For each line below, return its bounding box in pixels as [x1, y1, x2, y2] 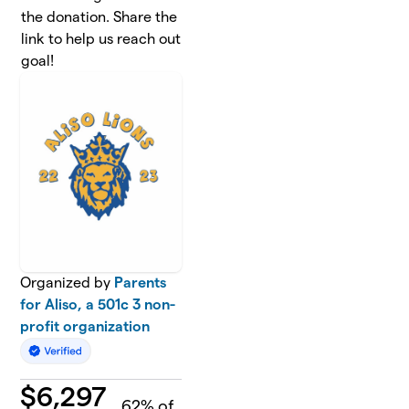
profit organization [20, 319, 151, 335]
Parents [114, 275, 167, 291]
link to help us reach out [21, 31, 182, 47]
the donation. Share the [21, 9, 178, 25]
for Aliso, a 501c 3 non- [20, 297, 176, 313]
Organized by [20, 275, 115, 291]
